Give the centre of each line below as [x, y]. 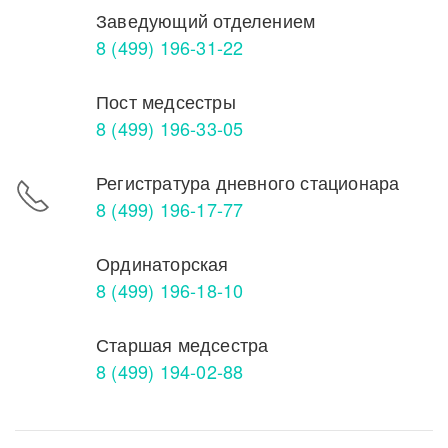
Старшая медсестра [182, 343]
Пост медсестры [166, 100]
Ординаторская [162, 262]
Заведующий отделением [206, 19]
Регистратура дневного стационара [248, 181]
